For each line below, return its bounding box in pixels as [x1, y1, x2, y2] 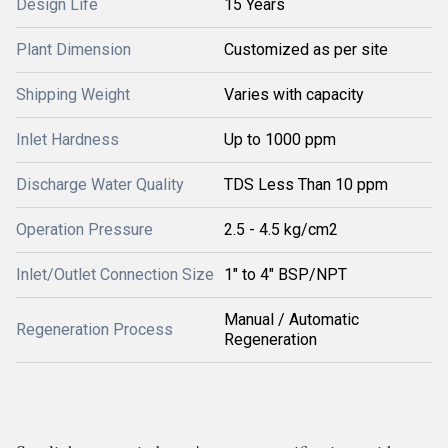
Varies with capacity [224, 85, 364, 104]
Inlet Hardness [16, 130, 119, 149]
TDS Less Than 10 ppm [224, 175, 388, 194]
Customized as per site [224, 40, 388, 59]
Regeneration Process [16, 320, 173, 339]
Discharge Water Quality [16, 175, 184, 194]
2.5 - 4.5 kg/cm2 [224, 220, 338, 239]
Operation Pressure [16, 220, 153, 239]
